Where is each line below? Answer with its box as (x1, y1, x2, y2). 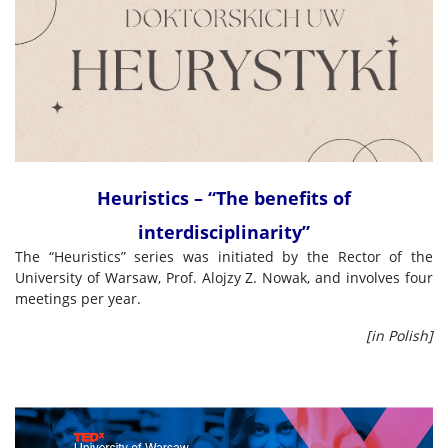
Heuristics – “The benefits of (97, 186, 351, 210)
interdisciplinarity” (138, 220, 310, 244)
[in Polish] (366, 326, 433, 345)
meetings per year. (15, 289, 141, 308)
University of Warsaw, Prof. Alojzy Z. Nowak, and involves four (15, 268, 433, 287)
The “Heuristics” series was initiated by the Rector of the (15, 247, 433, 266)
